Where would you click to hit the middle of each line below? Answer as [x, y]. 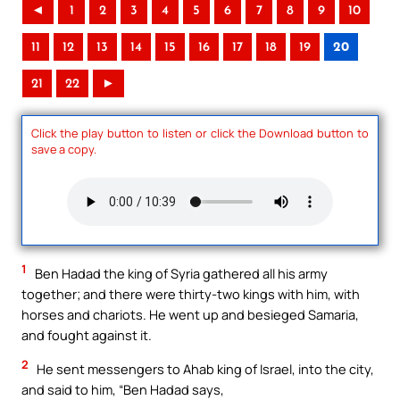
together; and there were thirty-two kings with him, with [191, 294]
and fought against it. [87, 335]
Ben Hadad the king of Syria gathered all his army [180, 274]
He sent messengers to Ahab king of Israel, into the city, [204, 368]
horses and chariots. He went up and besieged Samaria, [190, 315]
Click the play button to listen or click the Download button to [200, 133]
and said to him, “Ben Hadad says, [123, 389]
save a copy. [64, 149]
